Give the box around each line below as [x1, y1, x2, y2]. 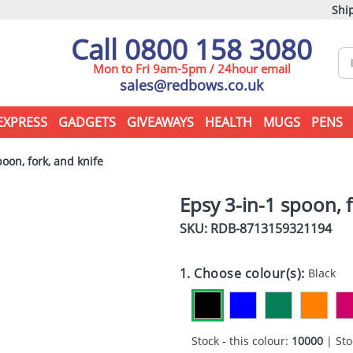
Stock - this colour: [191, 333, 292, 348]
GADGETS [58, 113, 116, 131]
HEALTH [204, 113, 252, 131]
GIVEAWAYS [126, 113, 194, 131]
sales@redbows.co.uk [120, 76, 263, 95]
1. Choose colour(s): [179, 265, 309, 282]
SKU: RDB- [179, 220, 240, 237]
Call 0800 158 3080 [71, 31, 312, 68]
